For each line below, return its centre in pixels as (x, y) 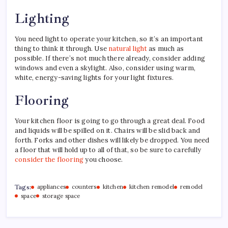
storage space (61, 196)
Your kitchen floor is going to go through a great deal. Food (110, 121)
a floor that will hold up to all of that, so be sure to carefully (108, 150)
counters (84, 187)
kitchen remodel (152, 187)
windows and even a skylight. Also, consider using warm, (105, 68)
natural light (128, 49)
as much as (165, 49)
